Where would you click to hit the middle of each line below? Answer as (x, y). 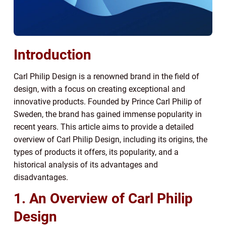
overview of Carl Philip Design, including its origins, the (110, 140)
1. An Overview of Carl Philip (103, 199)
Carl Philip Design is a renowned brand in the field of (106, 77)
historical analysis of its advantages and (86, 165)
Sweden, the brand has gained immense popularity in (108, 115)
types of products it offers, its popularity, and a (96, 152)
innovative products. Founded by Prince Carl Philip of (108, 102)
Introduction (52, 55)
